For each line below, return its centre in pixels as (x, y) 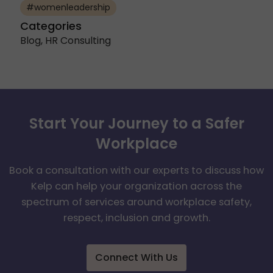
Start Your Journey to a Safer (136, 124)
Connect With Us (136, 258)
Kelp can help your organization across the (136, 186)
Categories (51, 26)
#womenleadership (68, 8)
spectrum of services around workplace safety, (136, 202)
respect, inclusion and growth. (136, 218)
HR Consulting (78, 41)
